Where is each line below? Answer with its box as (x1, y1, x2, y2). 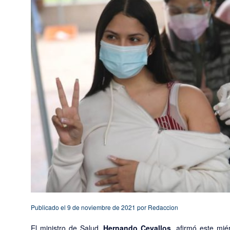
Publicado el (35, 203, 67, 212)
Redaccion (148, 203, 178, 212)
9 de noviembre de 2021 (67, 203, 136, 212)
